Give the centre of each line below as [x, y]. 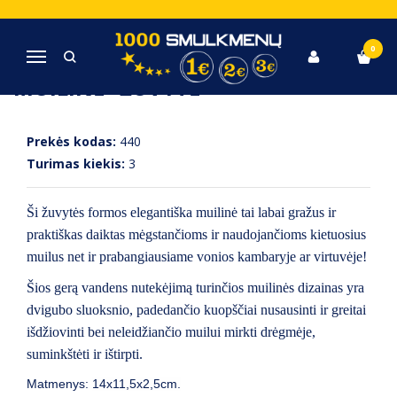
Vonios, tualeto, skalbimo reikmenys [187, 22]
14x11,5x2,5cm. [136, 384]
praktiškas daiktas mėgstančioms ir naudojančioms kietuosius [196, 234]
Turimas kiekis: [76, 163]
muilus [47, 257]
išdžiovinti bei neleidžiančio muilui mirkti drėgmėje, [171, 332]
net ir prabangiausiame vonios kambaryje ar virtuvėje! [217, 257]
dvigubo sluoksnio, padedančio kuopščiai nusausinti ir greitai [196, 310]
